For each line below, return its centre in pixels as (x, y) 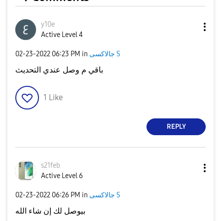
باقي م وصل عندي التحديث (59, 70)
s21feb (51, 165)
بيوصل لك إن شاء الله (50, 211)
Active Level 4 (62, 35)
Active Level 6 (62, 176)
